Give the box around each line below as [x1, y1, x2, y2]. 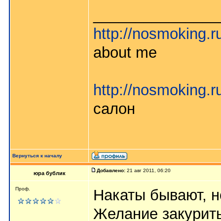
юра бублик [33, 170, 66, 176]
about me [93, 44, 157, 61]
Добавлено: [97, 168, 125, 173]
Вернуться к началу [12, 153, 62, 158]
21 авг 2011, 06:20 [125, 168, 172, 173]
